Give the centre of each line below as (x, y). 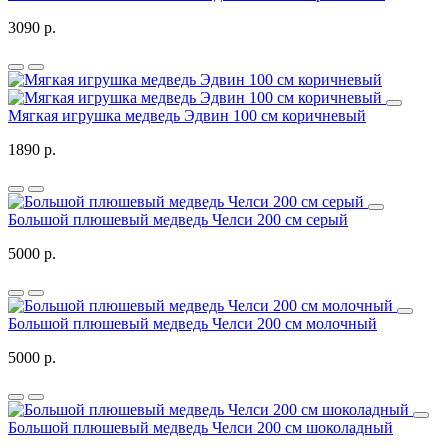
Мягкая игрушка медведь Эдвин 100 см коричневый (187, 116)
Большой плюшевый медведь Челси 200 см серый (178, 220)
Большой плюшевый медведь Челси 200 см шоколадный (200, 428)
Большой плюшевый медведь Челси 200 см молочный (192, 324)
